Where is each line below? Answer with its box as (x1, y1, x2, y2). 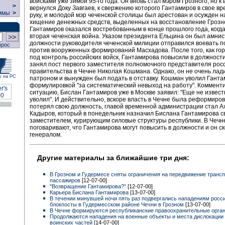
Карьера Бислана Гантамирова (50, 189, 129, 195)
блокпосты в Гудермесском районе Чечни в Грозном (50, 201, 184, 207)
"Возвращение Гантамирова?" (50, 183, 126, 189)
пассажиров (50, 177, 80, 183)
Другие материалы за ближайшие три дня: (37, 154, 189, 162)
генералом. (30, 131, 62, 138)
